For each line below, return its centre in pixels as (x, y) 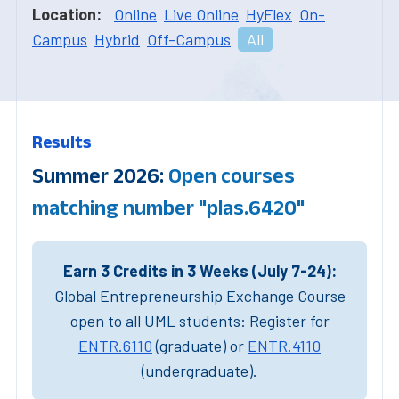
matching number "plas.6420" (168, 207)
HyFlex (269, 14)
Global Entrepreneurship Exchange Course (199, 295)
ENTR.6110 (115, 345)
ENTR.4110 (284, 345)
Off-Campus (189, 39)
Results (62, 141)
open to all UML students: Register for (199, 320)
